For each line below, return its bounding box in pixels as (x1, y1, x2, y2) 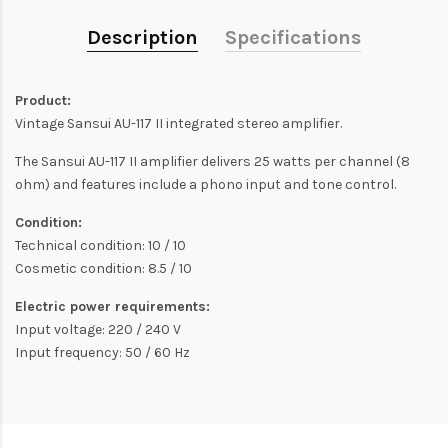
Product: (15, 92, 71, 110)
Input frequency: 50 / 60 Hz (15, 344, 190, 362)
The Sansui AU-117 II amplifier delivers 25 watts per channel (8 (15, 153, 410, 171)
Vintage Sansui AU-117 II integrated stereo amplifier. (15, 115, 342, 133)
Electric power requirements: (15, 298, 210, 316)
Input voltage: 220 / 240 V (15, 321, 181, 339)
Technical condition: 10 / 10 (15, 237, 186, 255)
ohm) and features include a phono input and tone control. (15, 176, 396, 194)
